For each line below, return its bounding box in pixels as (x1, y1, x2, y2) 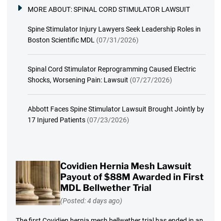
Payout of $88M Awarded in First (60, 171, 204, 182)
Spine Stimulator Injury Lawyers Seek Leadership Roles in (27, 25, 201, 33)
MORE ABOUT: (27, 5, 74, 13)
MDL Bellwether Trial (60, 182, 151, 193)
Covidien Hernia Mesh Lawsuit (60, 160, 191, 171)
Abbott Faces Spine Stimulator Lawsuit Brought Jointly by (27, 105, 204, 113)
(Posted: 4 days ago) (60, 197, 122, 205)
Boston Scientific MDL (27, 36, 95, 44)
